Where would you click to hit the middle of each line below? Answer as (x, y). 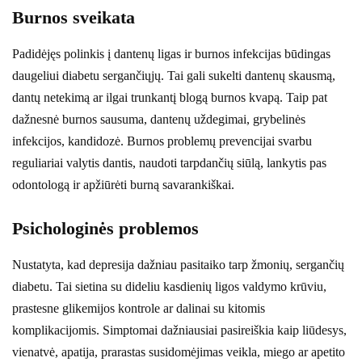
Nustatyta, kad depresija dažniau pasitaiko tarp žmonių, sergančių (178, 264)
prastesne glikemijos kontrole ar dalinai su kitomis (139, 308)
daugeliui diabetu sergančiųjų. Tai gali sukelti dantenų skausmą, (174, 75)
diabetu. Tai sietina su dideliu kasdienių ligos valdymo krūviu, (169, 286)
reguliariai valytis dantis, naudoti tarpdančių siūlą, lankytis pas (169, 162)
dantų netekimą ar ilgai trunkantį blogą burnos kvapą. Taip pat (170, 97)
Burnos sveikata (74, 17)
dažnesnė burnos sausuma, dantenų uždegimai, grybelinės (159, 119)
